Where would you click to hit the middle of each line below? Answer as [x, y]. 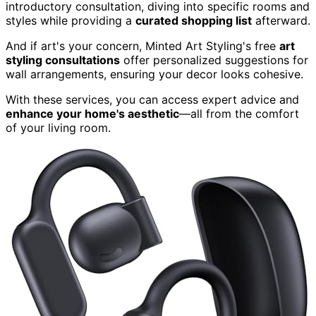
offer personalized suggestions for [214, 60]
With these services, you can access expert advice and [152, 99]
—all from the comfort [239, 113]
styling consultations [63, 60]
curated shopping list [194, 20]
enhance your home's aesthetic [92, 113]
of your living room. [58, 127]
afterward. [281, 20]
